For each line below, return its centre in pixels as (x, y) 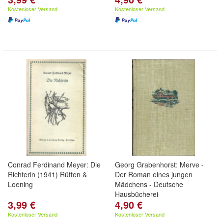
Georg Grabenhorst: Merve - (159, 165)
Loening (20, 184)
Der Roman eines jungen (154, 174)
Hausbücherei (137, 194)
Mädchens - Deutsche (149, 184)
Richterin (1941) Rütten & (47, 174)
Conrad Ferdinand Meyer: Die (54, 165)
